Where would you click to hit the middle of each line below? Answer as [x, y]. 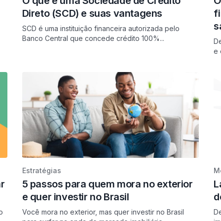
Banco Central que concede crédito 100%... [93, 38]
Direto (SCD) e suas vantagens [92, 13]
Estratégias [41, 170]
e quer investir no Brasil [75, 197]
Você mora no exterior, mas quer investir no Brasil [103, 212]
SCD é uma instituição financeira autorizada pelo [101, 28]
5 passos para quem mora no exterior [107, 184]
